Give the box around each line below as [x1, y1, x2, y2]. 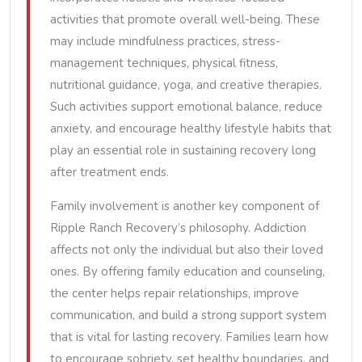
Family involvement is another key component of [50, 198, 319, 214]
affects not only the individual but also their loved [50, 242, 323, 258]
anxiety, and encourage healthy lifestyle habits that [50, 120, 331, 137]
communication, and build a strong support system [50, 307, 326, 323]
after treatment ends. [50, 164, 169, 180]
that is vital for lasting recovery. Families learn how [50, 329, 329, 345]
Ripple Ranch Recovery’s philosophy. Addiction [50, 220, 306, 236]
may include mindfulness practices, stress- [50, 33, 280, 49]
